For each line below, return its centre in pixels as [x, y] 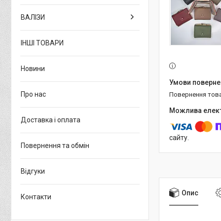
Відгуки [33, 171]
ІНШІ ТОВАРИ [42, 43]
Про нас [33, 94]
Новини [33, 68]
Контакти [36, 197]
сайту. [179, 138]
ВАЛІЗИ [33, 17]
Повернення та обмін [55, 145]
